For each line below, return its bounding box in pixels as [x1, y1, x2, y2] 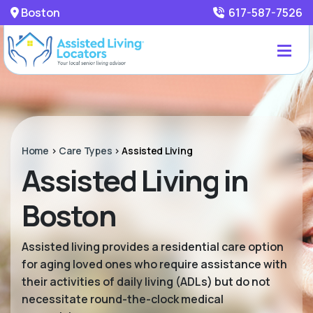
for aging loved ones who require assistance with [22, 256, 287, 272]
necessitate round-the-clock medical [22, 291, 224, 307]
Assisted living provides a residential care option [22, 239, 284, 254]
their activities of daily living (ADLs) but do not [22, 274, 270, 289]
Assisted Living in [22, 160, 249, 201]
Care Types [59, 144, 112, 157]
